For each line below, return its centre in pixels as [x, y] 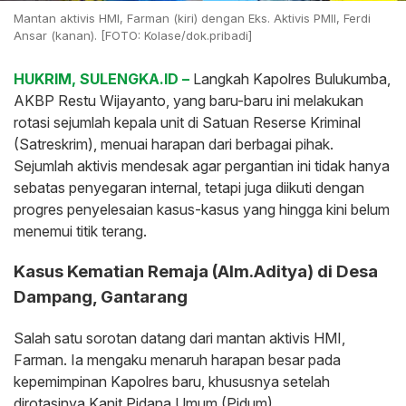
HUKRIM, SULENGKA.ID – [101, 79]
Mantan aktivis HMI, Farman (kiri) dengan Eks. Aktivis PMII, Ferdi [192, 19]
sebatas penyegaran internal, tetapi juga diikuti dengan [189, 188]
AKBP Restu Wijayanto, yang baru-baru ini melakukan [188, 101]
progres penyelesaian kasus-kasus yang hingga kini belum [202, 210]
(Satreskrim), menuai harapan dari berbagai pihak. [174, 145]
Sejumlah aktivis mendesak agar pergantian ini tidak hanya [202, 166]
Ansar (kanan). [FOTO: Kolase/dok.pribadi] [133, 36]
